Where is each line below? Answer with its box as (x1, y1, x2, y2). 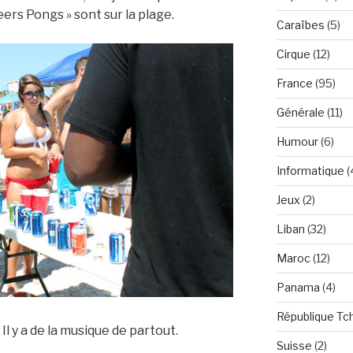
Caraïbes (276, 18, 325, 32)
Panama (276, 281, 320, 295)
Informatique (276, 164, 344, 178)
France (276, 76, 313, 91)
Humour (276, 135, 318, 149)
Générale (276, 106, 325, 120)
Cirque (276, 47, 310, 61)
